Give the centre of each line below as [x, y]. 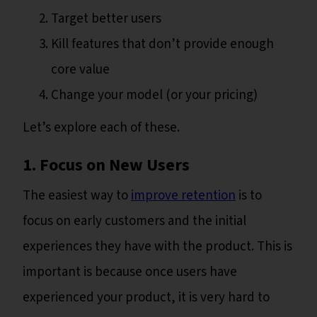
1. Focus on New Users [108, 166]
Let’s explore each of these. [103, 128]
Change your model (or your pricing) [154, 96]
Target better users [106, 19]
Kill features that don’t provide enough [162, 45]
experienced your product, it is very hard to [146, 298]
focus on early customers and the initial [134, 221]
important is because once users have [130, 272]
